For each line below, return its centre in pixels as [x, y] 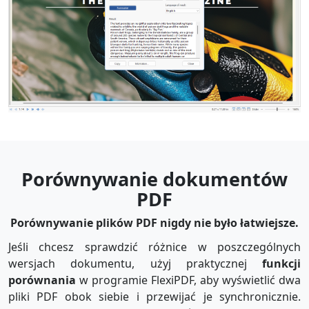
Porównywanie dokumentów [154, 179]
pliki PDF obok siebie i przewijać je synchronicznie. [154, 297]
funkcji [281, 264]
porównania [42, 280]
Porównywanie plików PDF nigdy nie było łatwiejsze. [154, 222]
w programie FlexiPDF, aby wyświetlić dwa [188, 280]
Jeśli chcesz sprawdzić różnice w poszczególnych [154, 247]
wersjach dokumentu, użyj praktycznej [135, 264]
